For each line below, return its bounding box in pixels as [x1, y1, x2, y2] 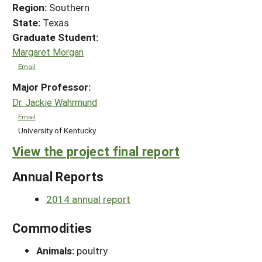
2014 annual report [46, 192, 130, 206]
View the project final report [12, 142, 180, 160]
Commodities [12, 219, 92, 236]
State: [12, 15, 40, 29]
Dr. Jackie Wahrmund [12, 96, 97, 108]
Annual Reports [12, 167, 104, 185]
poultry [77, 243, 108, 257]
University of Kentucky [18, 125, 96, 136]
